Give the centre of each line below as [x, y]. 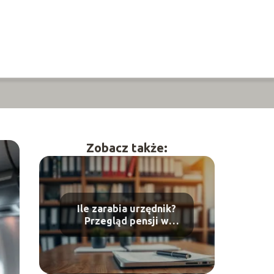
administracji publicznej [127, 233]
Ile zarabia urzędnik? [127, 208]
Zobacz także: [127, 147]
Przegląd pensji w [127, 220]
